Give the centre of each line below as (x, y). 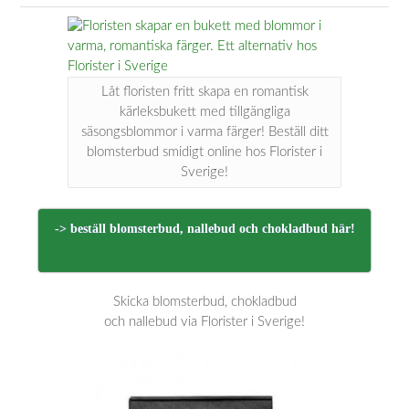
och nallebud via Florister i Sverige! (204, 322)
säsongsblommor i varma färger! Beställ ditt (204, 132)
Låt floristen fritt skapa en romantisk (204, 92)
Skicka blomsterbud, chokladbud (204, 302)
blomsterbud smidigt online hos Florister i (204, 152)
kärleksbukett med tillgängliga (204, 112)
